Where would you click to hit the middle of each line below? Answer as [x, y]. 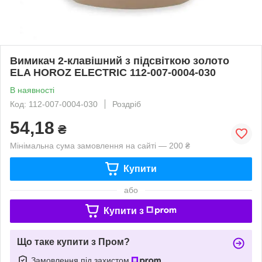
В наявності [32, 90]
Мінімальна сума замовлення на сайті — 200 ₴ [100, 145]
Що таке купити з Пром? [73, 242]
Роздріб [127, 104]
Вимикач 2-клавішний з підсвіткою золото [120, 61]
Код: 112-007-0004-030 [54, 104]
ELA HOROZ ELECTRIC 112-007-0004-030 [113, 72]
